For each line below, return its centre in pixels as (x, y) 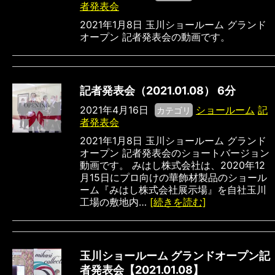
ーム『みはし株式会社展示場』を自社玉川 (173, 190)
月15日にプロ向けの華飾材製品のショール (173, 178)
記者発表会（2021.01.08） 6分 (158, 91)
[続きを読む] (178, 202)
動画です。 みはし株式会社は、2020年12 (172, 165)
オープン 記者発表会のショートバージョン (175, 153)
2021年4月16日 (117, 110)
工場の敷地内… (115, 202)
